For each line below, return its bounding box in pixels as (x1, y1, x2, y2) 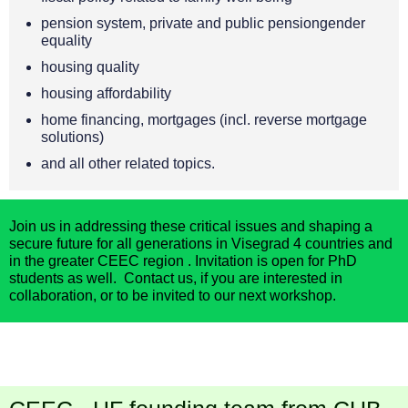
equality (41, 33, 92, 48)
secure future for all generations (9, 236, 212, 251)
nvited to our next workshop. (156, 288, 336, 303)
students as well (9, 270, 113, 286)
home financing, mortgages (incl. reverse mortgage (41, 112, 367, 127)
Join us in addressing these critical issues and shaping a (9, 219, 372, 234)
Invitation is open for (195, 253, 328, 269)
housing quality (41, 59, 139, 75)
